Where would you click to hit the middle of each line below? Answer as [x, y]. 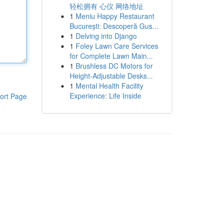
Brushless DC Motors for [114, 66]
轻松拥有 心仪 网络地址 [106, 6]
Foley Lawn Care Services [117, 46]
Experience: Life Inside [105, 96]
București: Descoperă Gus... [114, 26]
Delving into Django [106, 36]
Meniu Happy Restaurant [115, 16]
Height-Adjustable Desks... [111, 76]
